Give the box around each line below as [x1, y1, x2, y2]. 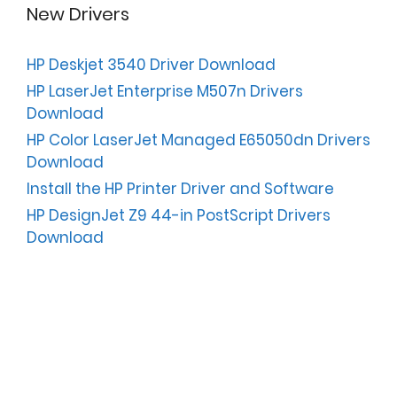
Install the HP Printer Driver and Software [27, 178, 334, 200]
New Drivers [27, 2, 129, 27]
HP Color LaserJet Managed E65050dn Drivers [27, 129, 370, 152]
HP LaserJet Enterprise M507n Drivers [27, 81, 303, 103]
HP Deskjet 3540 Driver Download [27, 54, 276, 76]
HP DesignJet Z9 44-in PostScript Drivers [27, 205, 331, 227]
